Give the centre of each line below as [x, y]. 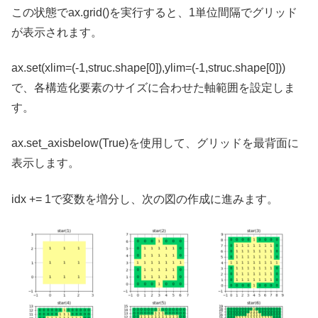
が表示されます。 [57, 32]
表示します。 [45, 163]
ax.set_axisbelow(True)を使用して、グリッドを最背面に [155, 143]
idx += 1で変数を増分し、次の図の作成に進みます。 [145, 199]
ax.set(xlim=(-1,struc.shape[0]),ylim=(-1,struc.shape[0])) [148, 67]
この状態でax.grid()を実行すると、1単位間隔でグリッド [154, 12]
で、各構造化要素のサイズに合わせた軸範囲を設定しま [153, 87]
